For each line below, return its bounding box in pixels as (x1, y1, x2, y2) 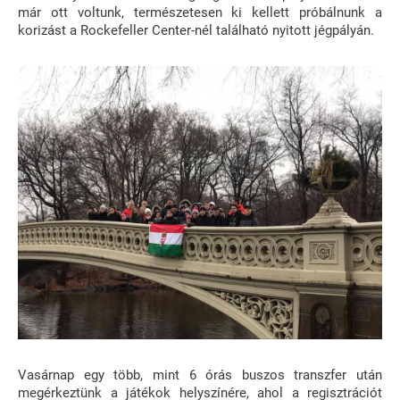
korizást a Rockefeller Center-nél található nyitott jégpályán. (18, 21, 374, 38)
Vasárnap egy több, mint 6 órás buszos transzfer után (18, 366, 382, 383)
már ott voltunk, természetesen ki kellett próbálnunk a (18, 4, 382, 21)
